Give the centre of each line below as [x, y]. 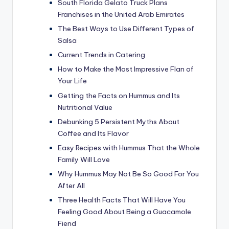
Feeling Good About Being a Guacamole [124, 211]
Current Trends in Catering [101, 55]
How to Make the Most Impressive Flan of [126, 69]
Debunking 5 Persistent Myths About [119, 121]
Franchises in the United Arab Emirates [121, 15]
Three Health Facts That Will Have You [122, 200]
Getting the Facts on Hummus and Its [119, 95]
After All [71, 185]
